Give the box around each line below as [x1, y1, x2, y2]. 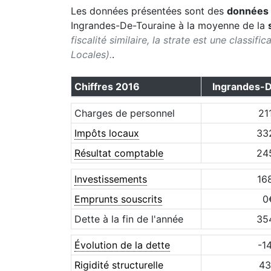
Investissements [74, 173, 147, 185]
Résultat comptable [74, 147, 163, 159]
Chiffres [74, 80, 116, 93]
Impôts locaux [74, 127, 139, 139]
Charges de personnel [74, 107, 175, 119]
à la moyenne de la [175, 19, 268, 31]
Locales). [71, 48, 112, 60]
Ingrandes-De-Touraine [71, 19, 175, 31]
